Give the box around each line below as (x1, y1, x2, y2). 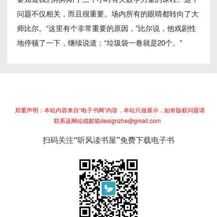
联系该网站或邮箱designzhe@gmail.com (54, 116, 161, 124)
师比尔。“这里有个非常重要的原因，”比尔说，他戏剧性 (17, 23, 196, 33)
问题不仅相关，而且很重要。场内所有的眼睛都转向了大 (17, 8, 199, 18)
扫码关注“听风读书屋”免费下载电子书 (43, 134, 174, 146)
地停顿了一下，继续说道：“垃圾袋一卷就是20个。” (17, 37, 182, 47)
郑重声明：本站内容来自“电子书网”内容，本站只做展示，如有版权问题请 (15, 106, 205, 114)
